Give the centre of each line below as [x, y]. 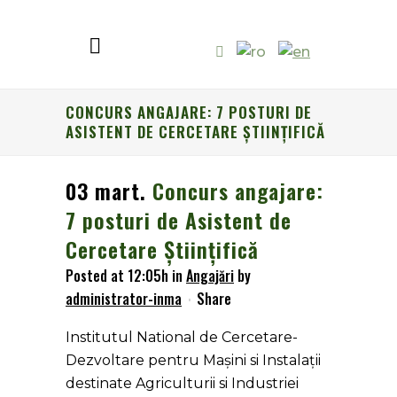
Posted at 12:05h [117, 276]
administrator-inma [124, 299]
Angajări [210, 276]
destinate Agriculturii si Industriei [182, 383]
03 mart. [106, 191]
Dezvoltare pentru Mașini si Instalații [193, 360]
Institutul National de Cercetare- [182, 337]
